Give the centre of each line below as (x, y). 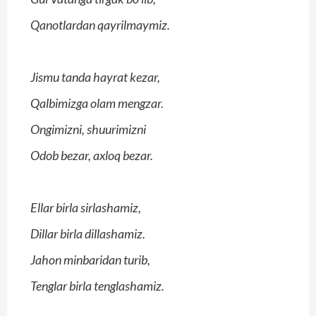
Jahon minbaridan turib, (90, 260)
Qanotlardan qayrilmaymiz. (100, 25)
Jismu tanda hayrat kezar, (95, 77)
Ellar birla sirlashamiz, (86, 208)
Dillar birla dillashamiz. (88, 234)
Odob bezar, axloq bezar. (92, 156)
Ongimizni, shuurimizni (88, 129)
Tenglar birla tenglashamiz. (97, 286)
